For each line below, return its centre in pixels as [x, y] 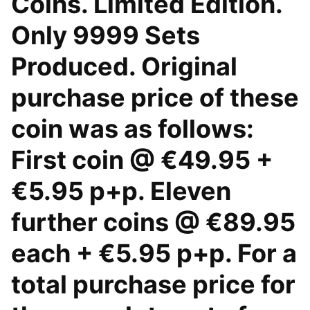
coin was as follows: [133, 129]
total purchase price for [153, 284]
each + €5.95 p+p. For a [154, 253]
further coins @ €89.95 [153, 222]
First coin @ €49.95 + [142, 160]
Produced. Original [124, 66]
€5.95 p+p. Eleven [121, 191]
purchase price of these [155, 98]
